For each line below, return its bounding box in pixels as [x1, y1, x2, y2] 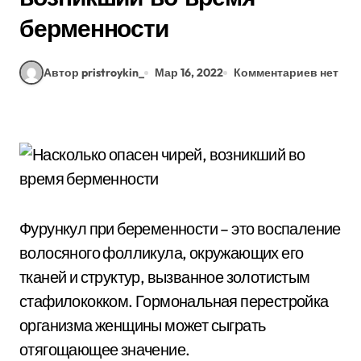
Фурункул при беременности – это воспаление [19, 218, 341, 239]
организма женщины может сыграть [19, 315, 266, 335]
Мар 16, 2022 [155, 64, 223, 80]
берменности [19, 13, 169, 44]
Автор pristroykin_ [44, 64, 144, 80]
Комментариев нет [234, 64, 338, 80]
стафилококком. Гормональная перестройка [19, 291, 329, 311]
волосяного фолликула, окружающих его [19, 243, 304, 263]
